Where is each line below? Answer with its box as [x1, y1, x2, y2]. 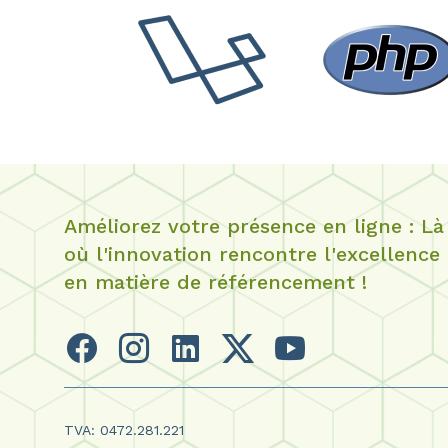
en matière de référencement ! [64, 270, 367, 295]
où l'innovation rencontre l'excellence [64, 242, 440, 267]
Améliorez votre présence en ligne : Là [64, 214, 444, 239]
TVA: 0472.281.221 [64, 422, 184, 439]
